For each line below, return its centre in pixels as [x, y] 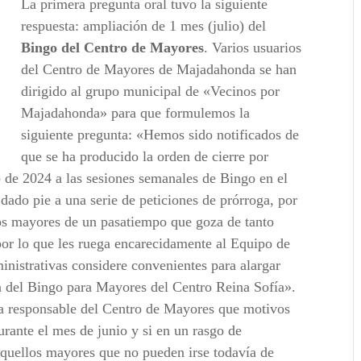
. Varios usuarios [253, 48]
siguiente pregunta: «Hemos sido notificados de [160, 135]
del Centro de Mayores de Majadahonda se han [159, 70]
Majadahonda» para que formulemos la [136, 113]
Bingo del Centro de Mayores [113, 48]
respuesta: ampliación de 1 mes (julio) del [144, 26]
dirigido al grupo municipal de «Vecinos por [151, 91]
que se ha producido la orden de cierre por [145, 157]
